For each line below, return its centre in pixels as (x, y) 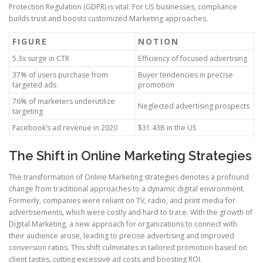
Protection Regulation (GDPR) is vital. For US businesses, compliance (123, 7)
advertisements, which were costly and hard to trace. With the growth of (131, 212)
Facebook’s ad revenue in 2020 (65, 128)
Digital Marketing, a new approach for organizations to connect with (123, 224)
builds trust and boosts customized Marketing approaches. (108, 19)
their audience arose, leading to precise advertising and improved (122, 235)
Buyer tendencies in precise (186, 75)
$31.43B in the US (167, 128)
